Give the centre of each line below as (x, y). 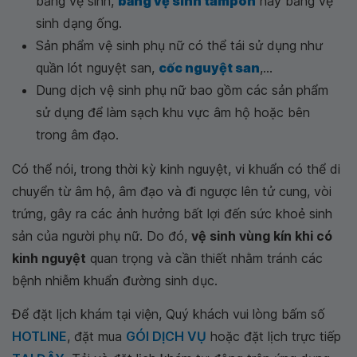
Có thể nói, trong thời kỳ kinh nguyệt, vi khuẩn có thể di (176, 169)
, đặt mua (96, 336)
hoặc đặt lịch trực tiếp (274, 336)
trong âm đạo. (77, 134)
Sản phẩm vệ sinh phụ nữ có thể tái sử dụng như (179, 45)
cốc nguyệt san (209, 67)
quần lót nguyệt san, (97, 67)
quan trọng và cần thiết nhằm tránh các (204, 258)
